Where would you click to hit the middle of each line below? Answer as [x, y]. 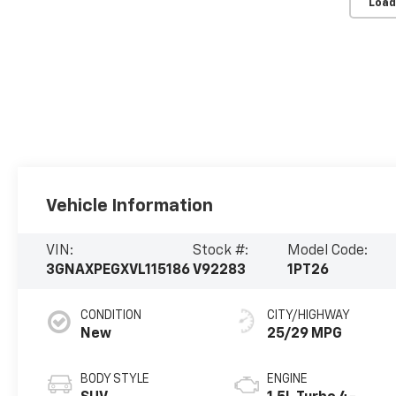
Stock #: [221, 251]
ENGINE [288, 380]
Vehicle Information [130, 206]
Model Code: [328, 251]
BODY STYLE [115, 380]
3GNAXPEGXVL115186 [118, 271]
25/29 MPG [305, 335]
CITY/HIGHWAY [309, 316]
